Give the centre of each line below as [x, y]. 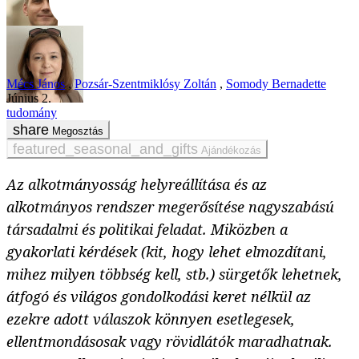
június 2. [31, 99]
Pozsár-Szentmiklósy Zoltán [145, 84]
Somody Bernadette [276, 84]
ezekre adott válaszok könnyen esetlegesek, [151, 319]
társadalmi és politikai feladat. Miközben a [147, 230]
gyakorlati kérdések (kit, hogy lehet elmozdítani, [167, 252]
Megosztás [78, 131]
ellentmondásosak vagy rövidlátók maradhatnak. [169, 342]
